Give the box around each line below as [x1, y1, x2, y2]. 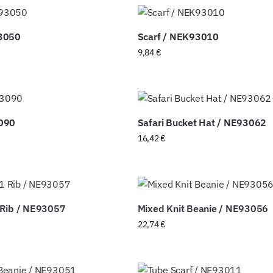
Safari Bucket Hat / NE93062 [137, 116, 267, 129]
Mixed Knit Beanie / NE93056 [137, 202, 269, 215]
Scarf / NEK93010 [137, 30, 219, 43]
